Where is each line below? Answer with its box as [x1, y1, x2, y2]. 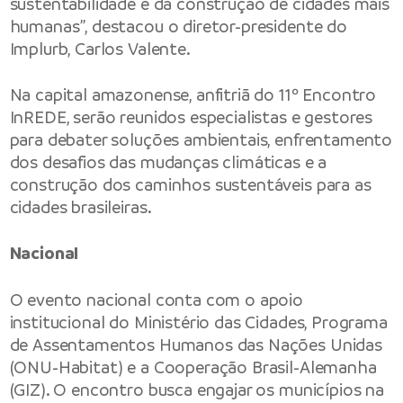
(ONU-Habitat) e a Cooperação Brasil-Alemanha [9, 355, 377, 379]
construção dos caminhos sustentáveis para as [9, 174, 372, 197]
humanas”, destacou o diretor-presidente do [9, 14, 347, 38]
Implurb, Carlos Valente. [9, 37, 191, 60]
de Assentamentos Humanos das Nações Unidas [9, 333, 382, 356]
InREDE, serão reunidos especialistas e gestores [9, 106, 373, 130]
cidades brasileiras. [9, 196, 152, 219]
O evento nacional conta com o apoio [9, 288, 304, 311]
